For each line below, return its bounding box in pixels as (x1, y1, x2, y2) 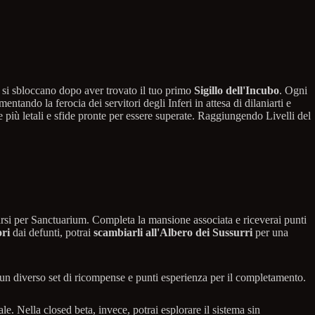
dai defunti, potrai (10, 226, 94, 238)
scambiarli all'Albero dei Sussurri (94, 226, 252, 238)
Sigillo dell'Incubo (194, 84, 279, 96)
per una (252, 226, 288, 238)
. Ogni (279, 84, 307, 96)
